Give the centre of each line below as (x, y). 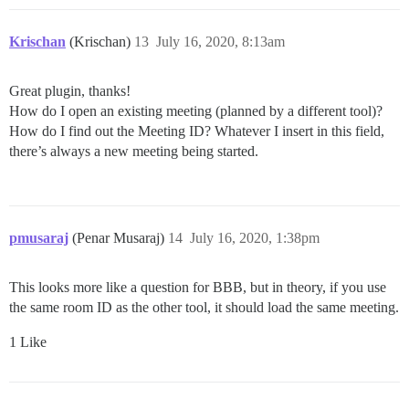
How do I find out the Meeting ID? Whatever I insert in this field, (197, 131)
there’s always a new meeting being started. (134, 151)
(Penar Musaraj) (120, 237)
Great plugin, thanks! (70, 90)
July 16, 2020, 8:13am (220, 41)
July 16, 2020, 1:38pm (255, 237)
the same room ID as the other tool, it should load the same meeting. (204, 307)
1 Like (28, 341)
